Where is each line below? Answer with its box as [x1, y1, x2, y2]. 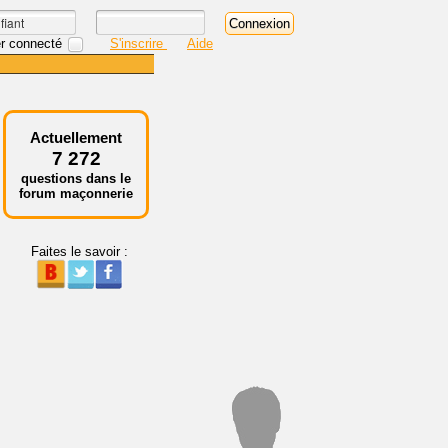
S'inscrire [110, 35, 167, 51]
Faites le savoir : [30, 244, 128, 259]
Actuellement [30, 129, 122, 146]
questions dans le [21, 171, 131, 186]
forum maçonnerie [19, 186, 133, 201]
